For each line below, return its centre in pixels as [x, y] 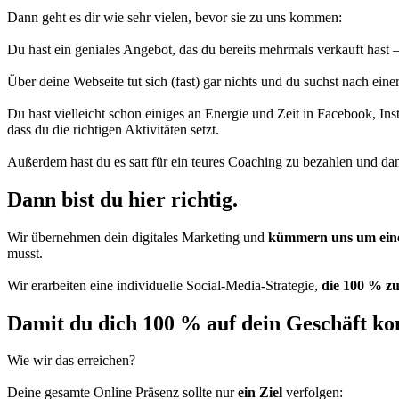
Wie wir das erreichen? [71, 361]
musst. [25, 253]
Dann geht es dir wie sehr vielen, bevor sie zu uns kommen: [175, 17]
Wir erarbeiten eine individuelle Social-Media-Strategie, [164, 285]
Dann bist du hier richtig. [122, 199]
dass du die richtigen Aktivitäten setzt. [113, 129]
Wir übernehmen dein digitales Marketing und [138, 237]
